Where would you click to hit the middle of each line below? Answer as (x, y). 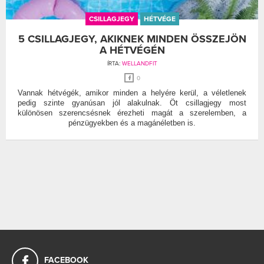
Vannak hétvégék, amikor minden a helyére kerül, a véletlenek (132, 93)
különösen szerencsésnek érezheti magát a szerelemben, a (132, 113)
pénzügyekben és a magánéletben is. (132, 123)
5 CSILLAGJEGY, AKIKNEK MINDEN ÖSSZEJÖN (132, 39)
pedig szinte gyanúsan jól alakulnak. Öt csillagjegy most (132, 103)
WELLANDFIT (139, 64)
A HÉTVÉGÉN (132, 50)
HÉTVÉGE (159, 19)
